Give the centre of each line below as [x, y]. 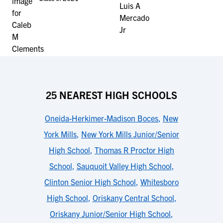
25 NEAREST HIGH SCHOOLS [111, 95]
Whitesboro [160, 182]
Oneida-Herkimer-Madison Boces [102, 118]
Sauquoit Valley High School [124, 166]
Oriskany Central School [133, 198]
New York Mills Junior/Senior [130, 134]
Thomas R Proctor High [134, 150]
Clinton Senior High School [90, 182]
